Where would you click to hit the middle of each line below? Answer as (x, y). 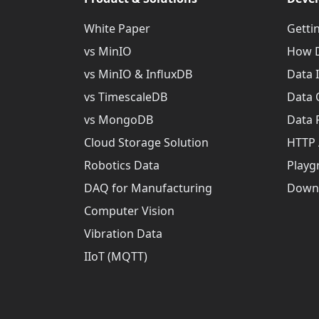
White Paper (117, 28)
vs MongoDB (119, 120)
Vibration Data (123, 234)
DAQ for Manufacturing (148, 188)
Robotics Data (122, 165)
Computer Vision (129, 211)
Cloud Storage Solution (146, 142)
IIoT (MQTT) (116, 256)
